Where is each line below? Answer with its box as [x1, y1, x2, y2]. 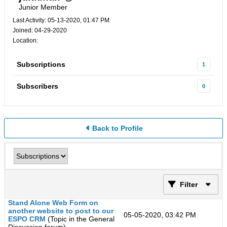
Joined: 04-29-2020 [13, 27, 67, 34]
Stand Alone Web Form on [8, 199, 98, 207]
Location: [13, 37, 38, 44]
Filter [180, 180, 198, 188]
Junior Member [19, 3, 67, 11]
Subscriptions [17, 60, 65, 68]
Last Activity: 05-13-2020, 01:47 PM [13, 17, 109, 24]
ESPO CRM [8, 215, 46, 223]
